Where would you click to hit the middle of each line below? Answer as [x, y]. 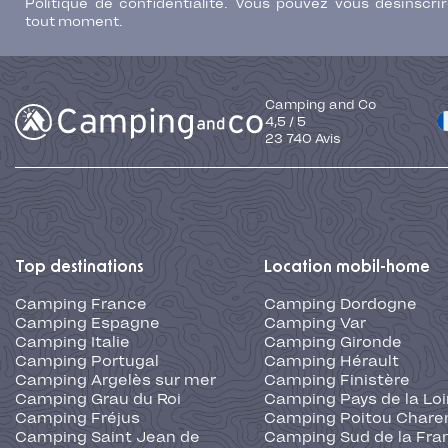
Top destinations [79, 267]
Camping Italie [72, 342]
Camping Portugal [87, 361]
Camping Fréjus [77, 418]
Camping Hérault [331, 361]
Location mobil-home [346, 267]
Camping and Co [320, 105]
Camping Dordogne [340, 304]
